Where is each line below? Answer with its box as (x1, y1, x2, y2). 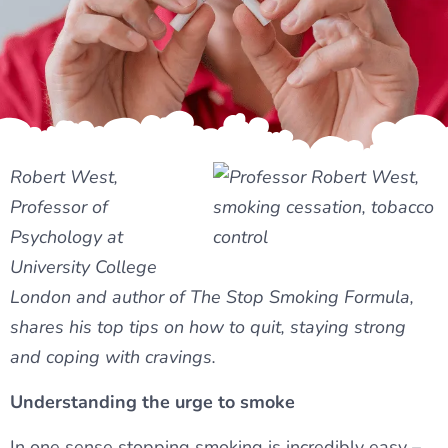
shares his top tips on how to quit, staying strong (10, 315, 406, 340)
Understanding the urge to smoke (10, 390, 295, 415)
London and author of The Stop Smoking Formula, (10, 285, 414, 310)
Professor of (10, 195, 108, 220)
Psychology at (10, 225, 123, 250)
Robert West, (10, 165, 118, 190)
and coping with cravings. (10, 345, 216, 370)
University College (10, 255, 157, 280)
